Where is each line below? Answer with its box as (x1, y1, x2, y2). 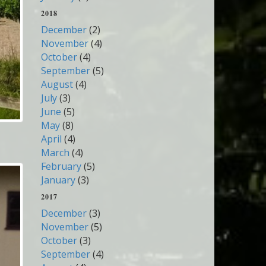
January (40, 173, 75, 186)
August (40, 78, 73, 91)
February (40, 160, 81, 173)
